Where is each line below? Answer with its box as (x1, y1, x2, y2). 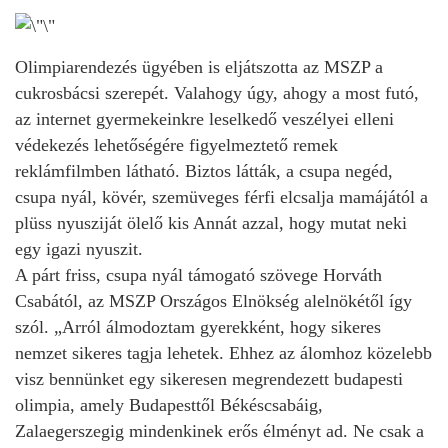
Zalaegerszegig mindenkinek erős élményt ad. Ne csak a (15, 420, 424, 441)
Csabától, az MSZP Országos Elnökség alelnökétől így (15, 290, 412, 311)
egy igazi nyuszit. (15, 238, 143, 259)
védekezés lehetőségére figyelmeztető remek (15, 134, 338, 155)
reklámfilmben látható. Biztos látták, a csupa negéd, (15, 160, 393, 181)
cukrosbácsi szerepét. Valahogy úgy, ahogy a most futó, (15, 82, 419, 103)
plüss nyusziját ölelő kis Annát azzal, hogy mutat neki (15, 212, 407, 233)
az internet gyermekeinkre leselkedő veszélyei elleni (15, 108, 394, 129)
